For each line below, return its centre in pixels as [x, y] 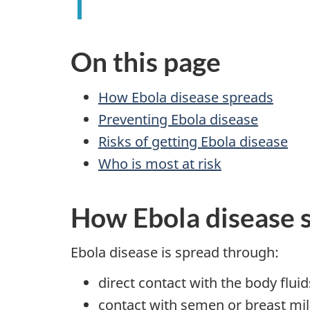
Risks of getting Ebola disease [193, 141]
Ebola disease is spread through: [175, 252]
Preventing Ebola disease [178, 119]
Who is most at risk [160, 163]
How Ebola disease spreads [186, 97]
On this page [146, 62]
